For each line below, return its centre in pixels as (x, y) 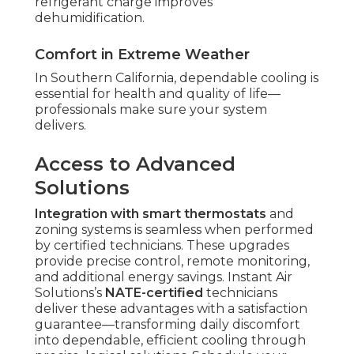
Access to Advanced (135, 164)
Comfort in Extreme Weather (142, 55)
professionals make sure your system (151, 110)
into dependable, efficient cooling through (170, 341)
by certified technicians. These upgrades (162, 246)
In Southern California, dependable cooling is (177, 78)
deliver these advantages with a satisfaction (171, 309)
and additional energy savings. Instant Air (164, 277)
